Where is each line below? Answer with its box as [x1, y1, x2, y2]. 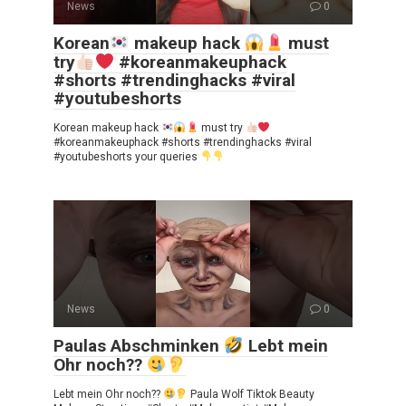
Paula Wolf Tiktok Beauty [188, 388, 315, 401]
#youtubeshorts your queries [53, 150, 200, 163]
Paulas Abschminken [53, 334, 224, 356]
